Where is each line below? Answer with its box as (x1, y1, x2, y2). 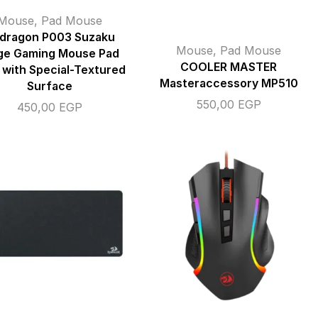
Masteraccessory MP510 (159, 77, 298, 91)
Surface (27, 79, 72, 94)
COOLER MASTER (180, 60, 277, 75)
